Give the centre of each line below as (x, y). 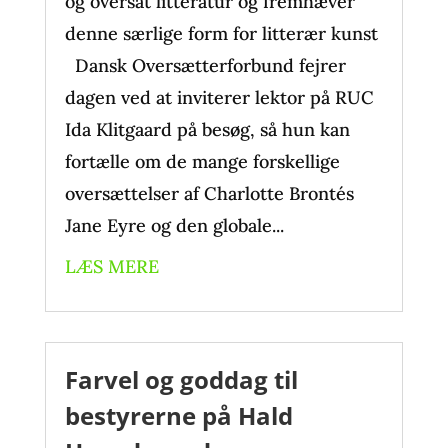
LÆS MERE (111, 266)
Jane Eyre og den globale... (174, 225)
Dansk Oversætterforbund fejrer (205, 65)
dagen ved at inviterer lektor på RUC (219, 97)
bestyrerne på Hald (178, 415)
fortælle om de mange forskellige (202, 161)
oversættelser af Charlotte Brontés (209, 193)
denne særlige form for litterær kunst (221, 33)
